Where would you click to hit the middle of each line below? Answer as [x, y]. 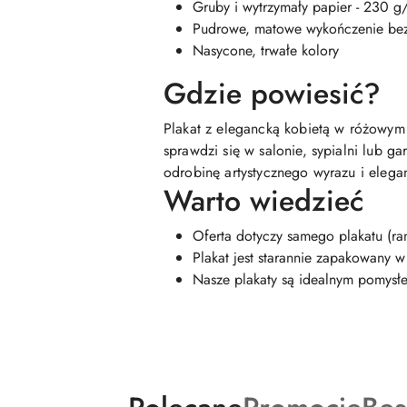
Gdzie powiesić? [272, 94]
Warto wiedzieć [263, 201]
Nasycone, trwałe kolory [266, 50]
